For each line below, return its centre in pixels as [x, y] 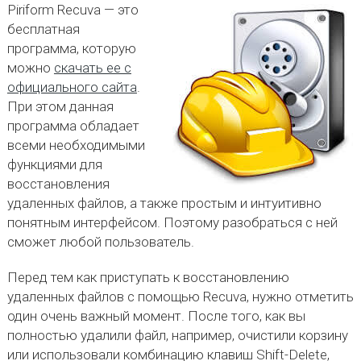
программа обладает [73, 126]
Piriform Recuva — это [73, 10]
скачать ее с [92, 68]
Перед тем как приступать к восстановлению [148, 277]
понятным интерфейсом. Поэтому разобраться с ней [172, 222]
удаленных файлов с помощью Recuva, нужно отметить [180, 297]
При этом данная [60, 106]
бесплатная [43, 29]
